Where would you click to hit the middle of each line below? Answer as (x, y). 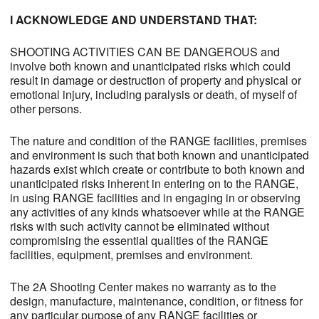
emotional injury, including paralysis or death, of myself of (153, 95)
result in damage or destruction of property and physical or (155, 80)
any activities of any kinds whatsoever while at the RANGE (157, 212)
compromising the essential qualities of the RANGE (139, 241)
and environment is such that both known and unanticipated (159, 155)
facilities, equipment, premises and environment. (131, 255)
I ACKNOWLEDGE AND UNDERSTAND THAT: (133, 20)
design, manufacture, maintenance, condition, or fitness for (156, 301)
